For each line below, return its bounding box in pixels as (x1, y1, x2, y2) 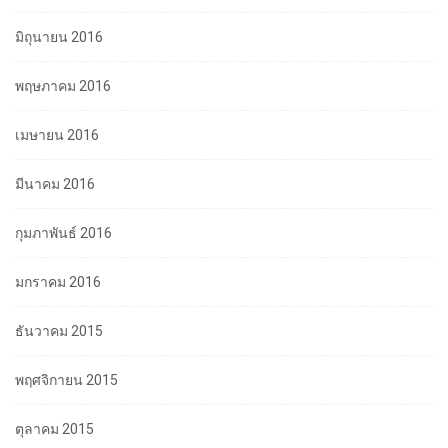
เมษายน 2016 (15, 127, 99, 144)
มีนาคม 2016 (15, 176, 95, 193)
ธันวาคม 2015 (15, 323, 103, 340)
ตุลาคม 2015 (15, 421, 94, 438)
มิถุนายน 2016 (15, 29, 103, 46)
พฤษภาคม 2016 (15, 78, 111, 95)
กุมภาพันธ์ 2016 (15, 225, 112, 242)
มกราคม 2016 (15, 274, 101, 291)
